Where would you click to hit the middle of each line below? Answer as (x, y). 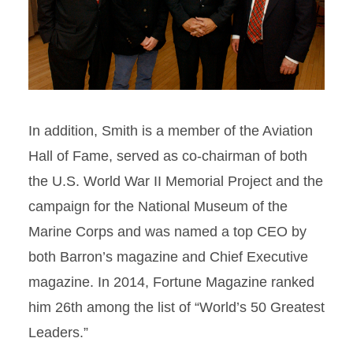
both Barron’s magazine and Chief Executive (168, 256)
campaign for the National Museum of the (158, 206)
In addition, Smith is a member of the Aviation (171, 130)
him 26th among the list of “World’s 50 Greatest (176, 307)
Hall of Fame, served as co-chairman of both (168, 156)
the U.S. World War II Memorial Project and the (176, 181)
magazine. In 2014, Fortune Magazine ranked (171, 282)
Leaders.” (58, 332)
